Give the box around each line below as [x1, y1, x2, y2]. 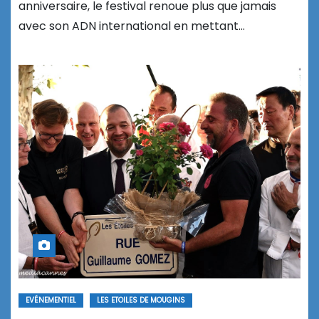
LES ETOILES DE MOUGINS [97, 295, 185, 306]
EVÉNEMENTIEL [26, 295, 76, 306]
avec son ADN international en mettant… [19, 18, 245, 35]
